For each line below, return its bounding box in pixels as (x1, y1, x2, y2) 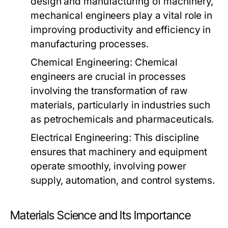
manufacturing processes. (31, 38, 149, 50)
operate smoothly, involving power (31, 160, 186, 172)
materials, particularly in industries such (31, 99, 211, 111)
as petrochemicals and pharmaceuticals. (31, 113, 214, 125)
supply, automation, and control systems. (31, 175, 215, 186)
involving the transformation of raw (31, 85, 188, 97)
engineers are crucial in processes (31, 71, 186, 82)
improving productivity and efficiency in (31, 24, 211, 36)
